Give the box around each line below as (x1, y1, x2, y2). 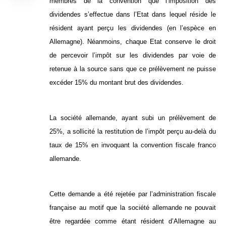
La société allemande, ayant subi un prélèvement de (49, 114, 216, 122)
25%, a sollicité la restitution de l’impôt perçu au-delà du (49, 128, 216, 136)
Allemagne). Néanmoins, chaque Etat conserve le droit (49, 38, 216, 46)
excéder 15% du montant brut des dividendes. (49, 79, 184, 87)
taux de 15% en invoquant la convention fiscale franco (49, 141, 216, 149)
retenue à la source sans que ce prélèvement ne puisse (49, 65, 216, 73)
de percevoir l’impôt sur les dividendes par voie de (49, 51, 216, 60)
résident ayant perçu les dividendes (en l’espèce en (49, 24, 216, 32)
